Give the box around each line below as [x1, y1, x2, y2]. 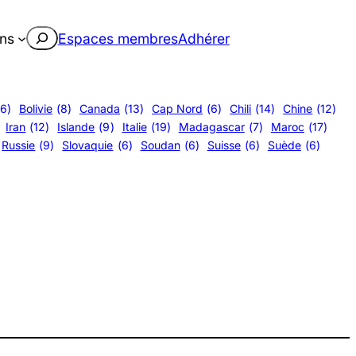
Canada [79, 102, 121, 115]
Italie [122, 120, 147, 133]
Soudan [140, 138, 180, 152]
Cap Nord [152, 102, 203, 115]
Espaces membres [57, 29, 178, 47]
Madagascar [178, 120, 245, 133]
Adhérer [177, 29, 230, 47]
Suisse [207, 138, 241, 152]
